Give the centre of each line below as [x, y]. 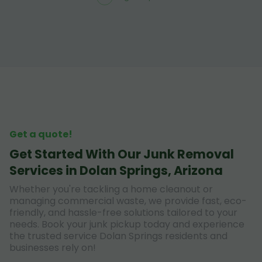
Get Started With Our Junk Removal [122, 154]
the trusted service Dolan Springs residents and [118, 236]
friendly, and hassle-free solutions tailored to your [123, 213]
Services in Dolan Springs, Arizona [116, 171]
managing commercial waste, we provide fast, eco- [128, 201]
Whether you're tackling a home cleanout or [111, 189]
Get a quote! [41, 135]
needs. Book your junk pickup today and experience [127, 225]
